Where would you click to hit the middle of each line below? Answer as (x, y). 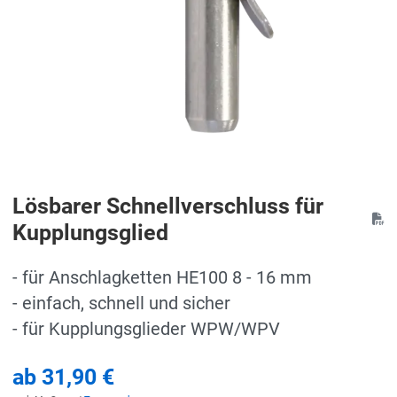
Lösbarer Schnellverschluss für (168, 206)
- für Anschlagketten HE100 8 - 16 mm (162, 277)
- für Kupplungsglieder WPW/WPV (146, 329)
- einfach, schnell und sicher (121, 303)
